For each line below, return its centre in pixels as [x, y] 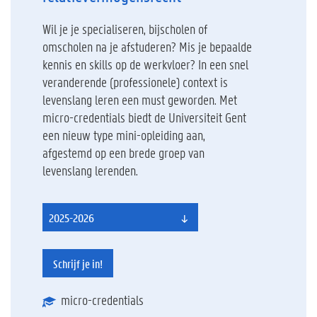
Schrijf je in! [77, 264]
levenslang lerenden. [90, 170]
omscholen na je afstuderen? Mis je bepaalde [147, 46]
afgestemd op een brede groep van [123, 152]
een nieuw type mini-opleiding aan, [123, 135]
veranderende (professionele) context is [135, 82]
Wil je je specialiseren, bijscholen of [125, 29]
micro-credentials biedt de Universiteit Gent [144, 117]
